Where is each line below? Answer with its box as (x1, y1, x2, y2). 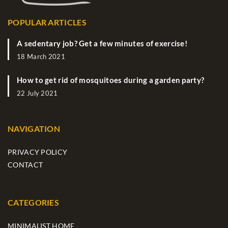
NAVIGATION (8, 124, 60, 134)
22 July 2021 (17, 89, 58, 98)
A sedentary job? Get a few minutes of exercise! (17, 39, 188, 48)
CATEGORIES (8, 197, 59, 208)
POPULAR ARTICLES (8, 17, 87, 27)
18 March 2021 (17, 52, 65, 61)
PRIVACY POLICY (8, 148, 68, 157)
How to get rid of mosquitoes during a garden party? (17, 75, 205, 85)
